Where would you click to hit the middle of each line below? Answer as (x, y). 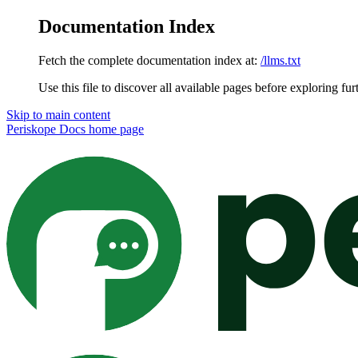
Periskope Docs (46, 129)
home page (115, 129)
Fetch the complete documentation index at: (148, 60)
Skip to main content (58, 114)
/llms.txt (280, 60)
